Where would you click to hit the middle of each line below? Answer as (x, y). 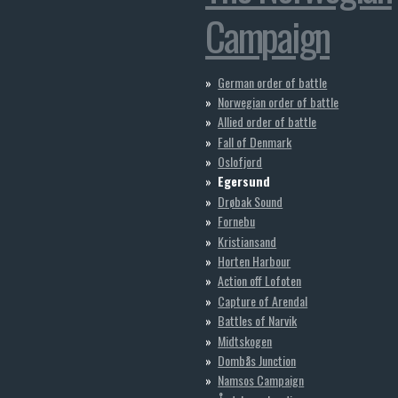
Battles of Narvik (258, 321)
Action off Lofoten (260, 281)
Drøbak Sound (251, 201)
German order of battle (273, 82)
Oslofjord (240, 162)
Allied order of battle (267, 122)
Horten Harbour (255, 261)
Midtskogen (245, 340)
